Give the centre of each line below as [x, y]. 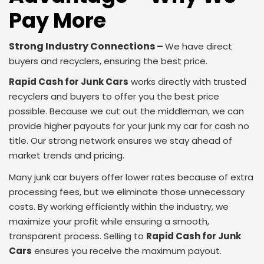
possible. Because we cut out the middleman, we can [126, 111]
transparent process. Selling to [77, 236]
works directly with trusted [187, 81]
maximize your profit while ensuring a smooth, [109, 221]
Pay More [57, 20]
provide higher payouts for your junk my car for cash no [129, 126]
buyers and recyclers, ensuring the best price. [108, 61]
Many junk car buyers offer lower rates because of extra [131, 177]
